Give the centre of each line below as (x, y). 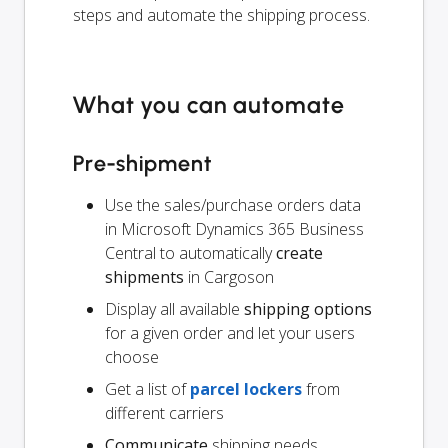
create (299, 252)
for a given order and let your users (230, 332)
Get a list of (147, 388)
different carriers (164, 412)
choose (132, 356)
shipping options (308, 308)
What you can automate (209, 104)
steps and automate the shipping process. (221, 14)
